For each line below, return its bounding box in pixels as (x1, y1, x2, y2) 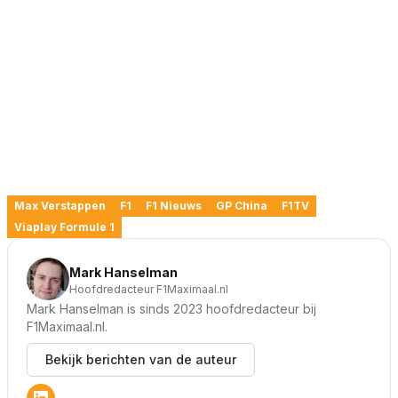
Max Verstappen (14, 199, 106, 213)
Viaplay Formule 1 (14, 220, 115, 235)
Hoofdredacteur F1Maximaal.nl (69, 283, 228, 297)
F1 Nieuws (146, 199, 202, 213)
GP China (216, 199, 267, 213)
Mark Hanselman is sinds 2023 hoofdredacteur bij (27, 301, 316, 317)
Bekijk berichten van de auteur (45, 352, 236, 368)
